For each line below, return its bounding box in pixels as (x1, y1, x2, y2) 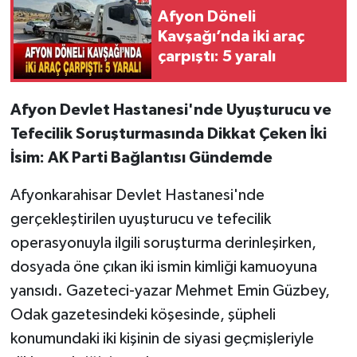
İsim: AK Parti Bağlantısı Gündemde (10, 149, 273, 166)
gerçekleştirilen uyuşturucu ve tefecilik (10, 210, 271, 227)
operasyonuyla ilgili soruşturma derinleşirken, (10, 234, 316, 251)
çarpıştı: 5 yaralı (158, 49, 276, 65)
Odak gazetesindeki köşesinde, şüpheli (10, 306, 276, 323)
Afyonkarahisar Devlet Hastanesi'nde (10, 186, 265, 203)
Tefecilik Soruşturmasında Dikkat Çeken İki (10, 125, 327, 142)
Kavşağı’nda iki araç (158, 29, 304, 45)
